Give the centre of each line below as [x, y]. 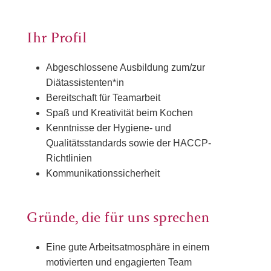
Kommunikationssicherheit [103, 173]
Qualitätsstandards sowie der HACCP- [129, 143]
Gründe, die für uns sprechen [118, 219]
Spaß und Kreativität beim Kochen [119, 113]
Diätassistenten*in [85, 82]
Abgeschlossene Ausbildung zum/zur [126, 67]
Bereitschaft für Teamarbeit [103, 97]
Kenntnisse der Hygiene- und [109, 128]
